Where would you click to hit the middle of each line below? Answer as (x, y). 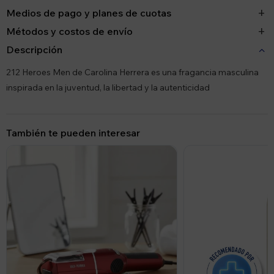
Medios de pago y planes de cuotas (89, 13)
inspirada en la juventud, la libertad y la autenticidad (108, 87)
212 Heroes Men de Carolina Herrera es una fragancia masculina (132, 72)
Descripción (34, 50)
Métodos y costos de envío (69, 31)
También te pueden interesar (73, 133)
